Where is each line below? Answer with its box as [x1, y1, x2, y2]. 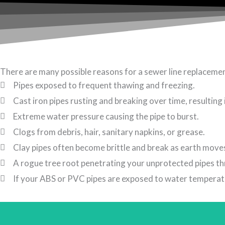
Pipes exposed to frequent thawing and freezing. [13, 79, 195, 90]
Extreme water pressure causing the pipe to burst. [13, 110, 199, 122]
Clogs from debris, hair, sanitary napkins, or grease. [13, 126, 205, 137]
